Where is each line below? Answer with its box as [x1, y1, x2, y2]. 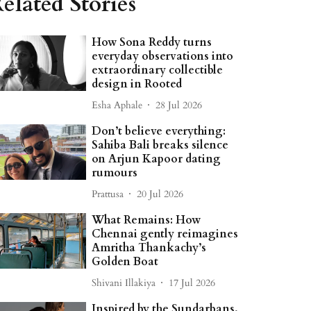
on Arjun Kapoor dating [92, 151, 221, 167]
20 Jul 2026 [137, 187, 184, 201]
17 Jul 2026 [169, 276, 216, 289]
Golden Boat [92, 254, 159, 269]
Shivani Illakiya [92, 276, 156, 289]
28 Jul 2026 [155, 98, 203, 112]
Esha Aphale [92, 98, 143, 112]
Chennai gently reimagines [92, 226, 239, 242]
